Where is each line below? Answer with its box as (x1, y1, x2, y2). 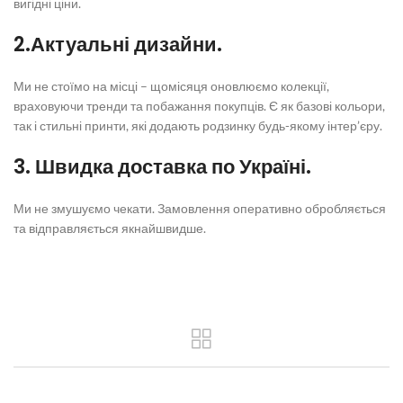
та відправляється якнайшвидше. (13, 220, 206, 236)
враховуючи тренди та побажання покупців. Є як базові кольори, (13, 98, 385, 113)
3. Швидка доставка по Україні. (13, 153, 311, 181)
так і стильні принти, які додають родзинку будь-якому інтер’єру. (13, 118, 382, 133)
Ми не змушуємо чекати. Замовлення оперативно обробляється (13, 201, 386, 216)
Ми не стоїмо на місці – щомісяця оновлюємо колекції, (13, 78, 329, 94)
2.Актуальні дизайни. (13, 31, 222, 58)
